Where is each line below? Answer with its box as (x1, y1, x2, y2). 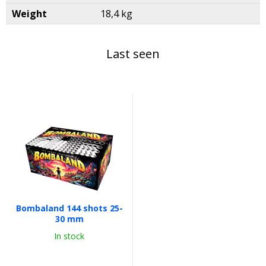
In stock (54, 230, 84, 242)
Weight (12, 7, 47, 20)
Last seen (106, 46, 160, 62)
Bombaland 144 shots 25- (15, 202, 123, 214)
